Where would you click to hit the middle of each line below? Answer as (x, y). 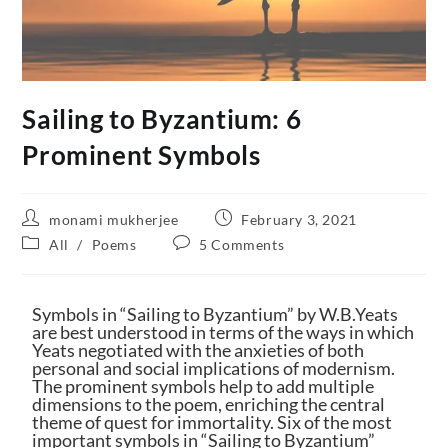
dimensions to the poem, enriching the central (209, 404)
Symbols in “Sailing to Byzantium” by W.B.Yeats (215, 314)
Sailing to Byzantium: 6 (162, 119)
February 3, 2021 (299, 220)
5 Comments (242, 245)
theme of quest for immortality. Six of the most (212, 422)
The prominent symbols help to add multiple (203, 386)
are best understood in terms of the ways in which (223, 332)
